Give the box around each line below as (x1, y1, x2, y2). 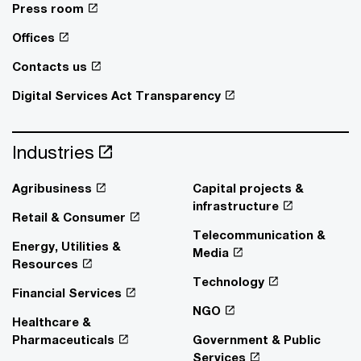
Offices (12, 29, 55, 44)
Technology (193, 273, 264, 288)
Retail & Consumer (12, 209, 126, 224)
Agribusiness (12, 180, 92, 195)
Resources (12, 255, 78, 271)
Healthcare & (12, 313, 91, 329)
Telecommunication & (193, 226, 326, 242)
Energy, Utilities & (12, 238, 121, 253)
